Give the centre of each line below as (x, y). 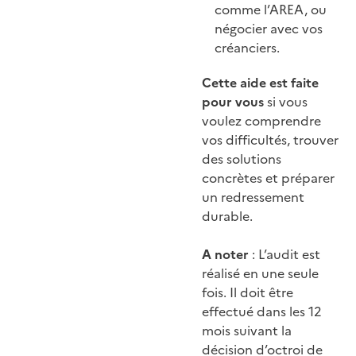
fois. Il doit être (248, 293)
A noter (225, 255)
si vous (286, 102)
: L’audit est (284, 255)
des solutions (242, 159)
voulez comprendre (261, 121)
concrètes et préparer (268, 178)
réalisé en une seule (260, 274)
